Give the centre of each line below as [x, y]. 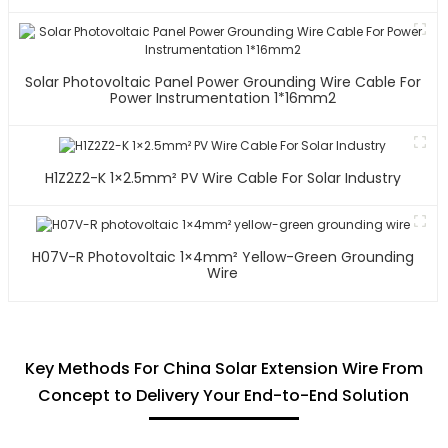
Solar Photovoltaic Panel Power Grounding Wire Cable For [222, 81]
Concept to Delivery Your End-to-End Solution [224, 396]
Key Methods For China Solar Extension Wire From [223, 369]
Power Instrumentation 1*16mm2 [222, 97]
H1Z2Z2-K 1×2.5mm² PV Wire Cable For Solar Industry [290, 177]
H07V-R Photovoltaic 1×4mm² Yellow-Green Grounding [136, 257]
